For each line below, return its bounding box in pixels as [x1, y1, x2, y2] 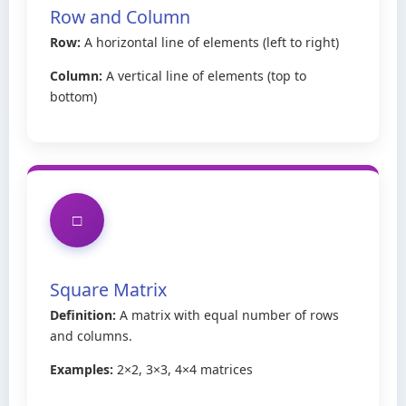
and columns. [50, 326, 132, 344]
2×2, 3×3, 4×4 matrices [113, 360, 253, 378]
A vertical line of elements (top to [102, 66, 306, 84]
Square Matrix [50, 276, 167, 302]
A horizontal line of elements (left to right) [81, 33, 339, 51]
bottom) [50, 87, 97, 105]
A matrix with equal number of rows [116, 305, 339, 324]
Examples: [50, 360, 113, 378]
